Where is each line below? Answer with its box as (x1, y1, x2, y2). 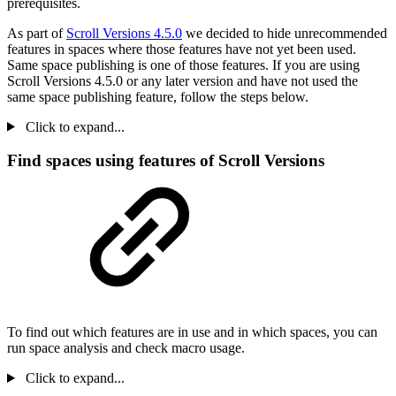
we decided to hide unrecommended (182, 25, 387, 41)
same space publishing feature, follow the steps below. (7, 88, 308, 104)
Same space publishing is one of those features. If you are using (7, 57, 360, 72)
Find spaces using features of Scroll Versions (7, 151, 324, 171)
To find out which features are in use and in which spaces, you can (7, 324, 377, 340)
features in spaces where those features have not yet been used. (7, 41, 356, 57)
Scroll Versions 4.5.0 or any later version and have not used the (7, 72, 358, 88)
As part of (7, 25, 66, 41)
